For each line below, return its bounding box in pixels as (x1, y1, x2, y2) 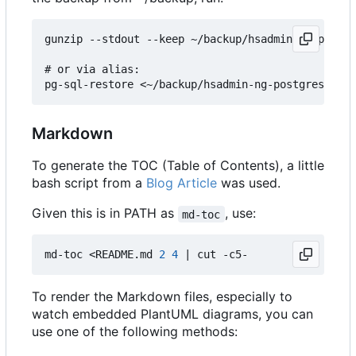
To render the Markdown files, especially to (32, 288, 292, 305)
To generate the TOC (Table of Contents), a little (32, 157, 324, 174)
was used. (217, 175, 281, 192)
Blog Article (146, 175, 217, 192)
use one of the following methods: (32, 323, 238, 340)
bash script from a (32, 175, 146, 192)
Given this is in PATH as (32, 205, 178, 222)
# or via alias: (44, 63, 140, 76)
